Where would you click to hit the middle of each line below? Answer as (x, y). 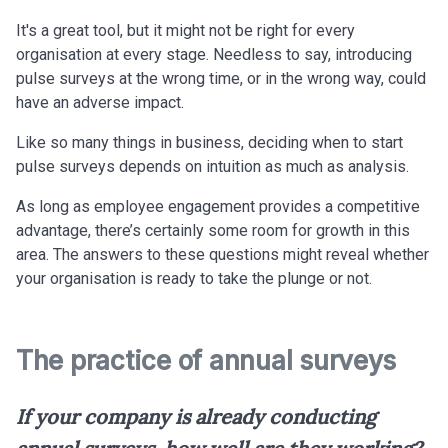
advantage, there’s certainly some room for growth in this (213, 230)
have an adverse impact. (102, 102)
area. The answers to (88, 254)
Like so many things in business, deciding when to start (209, 142)
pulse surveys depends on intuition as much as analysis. (212, 166)
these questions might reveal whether (295, 254)
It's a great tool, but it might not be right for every (185, 30)
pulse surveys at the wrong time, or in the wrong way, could (221, 78)
